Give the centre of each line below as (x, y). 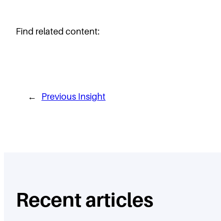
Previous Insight (74, 96)
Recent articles (85, 199)
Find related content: (58, 31)
